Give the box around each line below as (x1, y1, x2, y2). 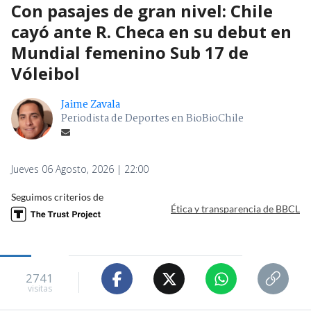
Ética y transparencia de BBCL (171, 202, 300, 215)
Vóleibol (11, 62, 80, 85)
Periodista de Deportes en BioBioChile (61, 110, 244, 128)
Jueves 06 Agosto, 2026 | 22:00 (11, 162, 149, 176)
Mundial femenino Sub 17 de (11, 41, 249, 65)
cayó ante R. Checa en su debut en (11, 20, 292, 44)
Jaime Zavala (61, 96, 120, 114)
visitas (27, 282, 52, 294)
